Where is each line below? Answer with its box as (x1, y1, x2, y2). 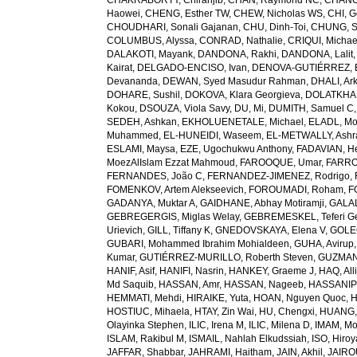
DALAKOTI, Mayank (107, 49, 194, 60)
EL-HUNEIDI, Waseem (163, 130, 262, 141)
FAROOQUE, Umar (240, 157, 322, 168)
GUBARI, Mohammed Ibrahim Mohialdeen (107, 238, 290, 249)
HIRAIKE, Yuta (186, 292, 249, 304)
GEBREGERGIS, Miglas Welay (107, 211, 240, 222)
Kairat (107, 62, 133, 73)
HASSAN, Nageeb (224, 279, 304, 290)
